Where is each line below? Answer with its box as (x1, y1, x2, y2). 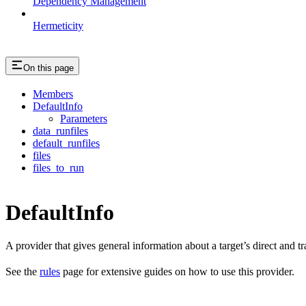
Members (33, 88, 73, 100)
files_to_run (33, 162, 84, 174)
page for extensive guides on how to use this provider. (60, 266, 294, 278)
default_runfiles (33, 137, 100, 150)
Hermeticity (33, 19, 83, 31)
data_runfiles (33, 125, 88, 137)
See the (5, 266, 40, 278)
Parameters (60, 113, 107, 125)
